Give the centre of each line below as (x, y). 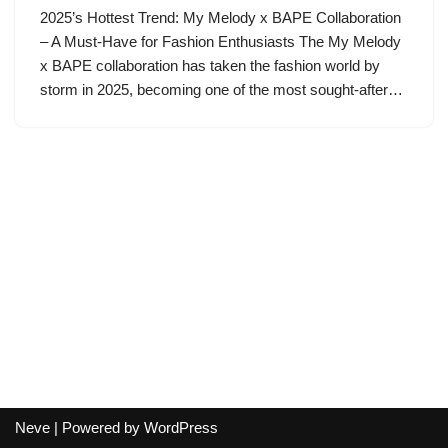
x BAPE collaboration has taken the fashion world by (210, 65)
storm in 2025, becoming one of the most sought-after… (223, 89)
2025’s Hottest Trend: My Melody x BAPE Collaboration (220, 17)
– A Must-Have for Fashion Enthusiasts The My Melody (220, 41)
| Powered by (97, 427)
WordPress (181, 427)
